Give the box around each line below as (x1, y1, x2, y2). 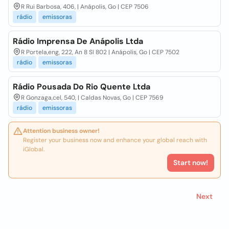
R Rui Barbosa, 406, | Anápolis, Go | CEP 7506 (21, 3, 149, 11)
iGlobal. (23, 145, 44, 153)
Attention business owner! (23, 127, 100, 135)
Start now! (173, 158, 208, 167)
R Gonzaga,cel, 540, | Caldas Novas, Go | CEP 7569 (21, 94, 164, 102)
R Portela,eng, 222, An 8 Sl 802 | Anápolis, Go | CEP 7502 (21, 48, 179, 56)
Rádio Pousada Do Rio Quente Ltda (13, 81, 150, 92)
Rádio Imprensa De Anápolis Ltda (13, 36, 143, 47)
